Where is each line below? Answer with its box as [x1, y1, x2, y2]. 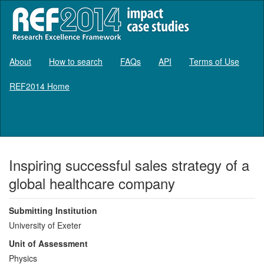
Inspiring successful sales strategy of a [9, 154, 249, 175]
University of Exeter [9, 219, 81, 231]
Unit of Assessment [9, 237, 88, 249]
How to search [49, 55, 103, 67]
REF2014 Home [9, 80, 70, 92]
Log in [232, 113, 255, 126]
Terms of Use [189, 55, 239, 67]
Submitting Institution [9, 204, 97, 216]
